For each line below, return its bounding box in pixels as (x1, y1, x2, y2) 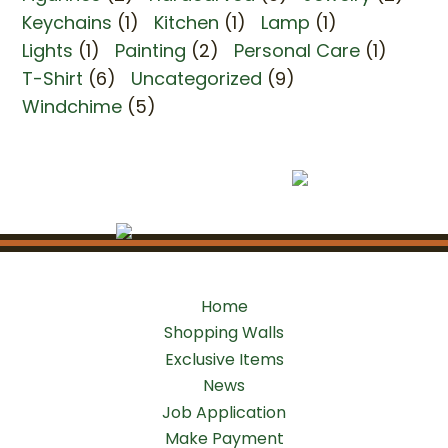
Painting (115, 38, 187, 63)
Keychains (22, 10, 113, 35)
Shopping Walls (164, 321, 284, 345)
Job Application (162, 400, 286, 424)
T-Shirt (22, 66, 84, 91)
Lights (22, 38, 74, 63)
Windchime (22, 94, 123, 119)
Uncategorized (131, 66, 263, 91)
